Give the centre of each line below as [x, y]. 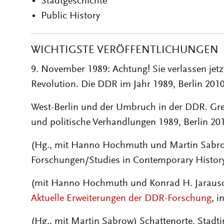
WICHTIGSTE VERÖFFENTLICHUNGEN [125, 50]
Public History [70, 16]
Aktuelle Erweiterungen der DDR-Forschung [121, 198]
